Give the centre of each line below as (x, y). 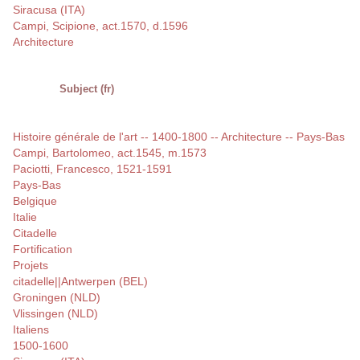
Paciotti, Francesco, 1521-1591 (92, 169)
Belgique (35, 201)
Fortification (43, 250)
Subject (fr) (87, 89)
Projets (31, 266)
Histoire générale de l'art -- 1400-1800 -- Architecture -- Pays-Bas (179, 137)
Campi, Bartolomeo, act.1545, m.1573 (110, 153)
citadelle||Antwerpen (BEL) (80, 282)
